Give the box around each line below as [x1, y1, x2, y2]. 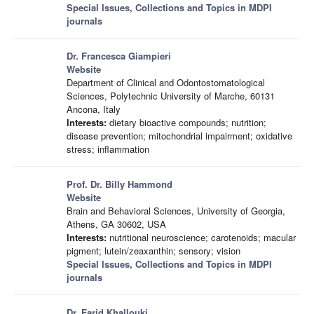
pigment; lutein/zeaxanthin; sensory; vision [67, 244, 240, 257]
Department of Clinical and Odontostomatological [67, 76, 265, 89]
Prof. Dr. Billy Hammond [67, 177, 172, 191]
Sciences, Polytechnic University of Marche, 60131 [67, 89, 275, 102]
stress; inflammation [67, 142, 149, 156]
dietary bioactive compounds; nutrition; [107, 116, 266, 129]
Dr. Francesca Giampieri [67, 49, 171, 62]
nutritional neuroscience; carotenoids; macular [107, 231, 296, 244]
